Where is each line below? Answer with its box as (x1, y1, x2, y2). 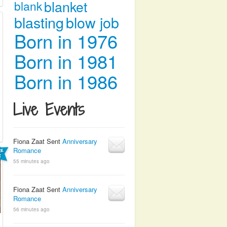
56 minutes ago (13, 206, 50, 213)
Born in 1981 (14, 48, 118, 74)
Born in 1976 (14, 27, 118, 54)
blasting (14, 12, 64, 32)
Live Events (13, 98, 85, 121)
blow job (66, 12, 119, 32)
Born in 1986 (14, 68, 118, 94)
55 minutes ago (13, 158, 50, 165)
